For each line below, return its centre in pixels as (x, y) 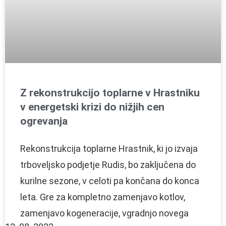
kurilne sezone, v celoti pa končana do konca (110, 181)
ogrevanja (44, 121)
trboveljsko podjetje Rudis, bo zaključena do (108, 164)
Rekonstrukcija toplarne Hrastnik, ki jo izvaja (109, 148)
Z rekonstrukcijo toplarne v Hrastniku (110, 93)
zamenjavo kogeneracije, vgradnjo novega (104, 213)
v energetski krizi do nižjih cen (92, 107)
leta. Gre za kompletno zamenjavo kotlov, (103, 197)
